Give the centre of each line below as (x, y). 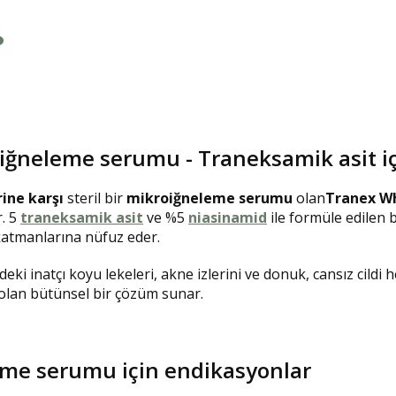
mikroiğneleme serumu (209, 198)
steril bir (95, 198)
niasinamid (228, 217)
